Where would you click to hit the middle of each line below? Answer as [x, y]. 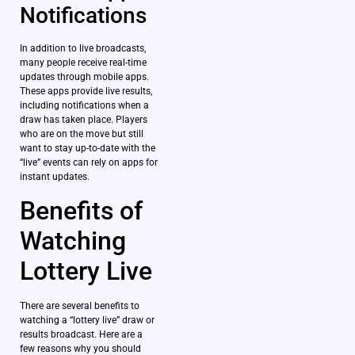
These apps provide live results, [86, 92]
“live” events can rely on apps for [89, 163]
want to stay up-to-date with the [88, 149]
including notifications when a [84, 106]
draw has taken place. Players [84, 120]
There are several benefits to [80, 305]
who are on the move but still [82, 134]
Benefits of [81, 210]
